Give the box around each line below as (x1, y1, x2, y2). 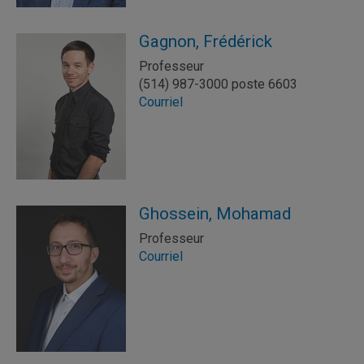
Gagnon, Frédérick (139, 32, 272, 51)
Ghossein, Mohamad (139, 204, 291, 223)
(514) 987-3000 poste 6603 (139, 76, 297, 92)
